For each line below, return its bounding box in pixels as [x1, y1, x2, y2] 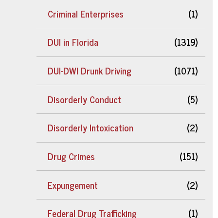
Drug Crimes [48, 148, 95, 163]
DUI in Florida [48, 35, 99, 50]
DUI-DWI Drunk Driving [48, 63, 132, 78]
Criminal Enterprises [48, 6, 124, 21]
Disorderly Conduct [48, 91, 122, 107]
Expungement [48, 177, 98, 192]
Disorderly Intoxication [48, 120, 134, 135]
